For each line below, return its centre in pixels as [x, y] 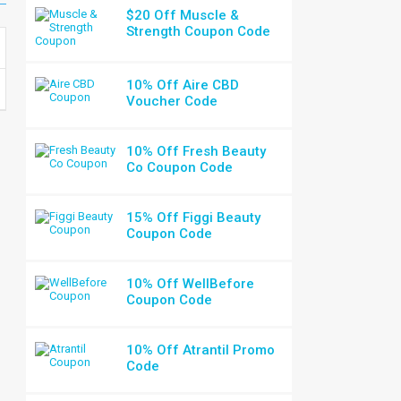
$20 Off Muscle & [183, 15]
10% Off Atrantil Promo [201, 350]
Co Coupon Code [180, 167]
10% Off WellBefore [191, 284]
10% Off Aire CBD [183, 85]
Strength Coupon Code [199, 31]
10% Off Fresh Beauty [196, 151]
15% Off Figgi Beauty [194, 218]
